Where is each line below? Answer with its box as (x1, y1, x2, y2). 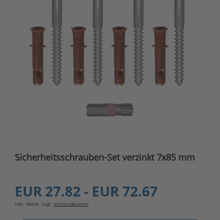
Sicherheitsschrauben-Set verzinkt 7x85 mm (15, 151, 195, 164)
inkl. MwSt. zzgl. (15, 200, 54, 208)
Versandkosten (54, 200, 88, 208)
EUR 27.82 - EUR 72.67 (15, 182, 158, 201)
